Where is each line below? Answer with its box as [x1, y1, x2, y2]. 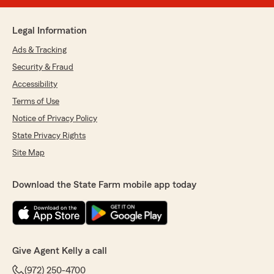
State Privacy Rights [12, 131, 86, 140]
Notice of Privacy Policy [12, 114, 97, 123]
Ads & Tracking [12, 46, 67, 54]
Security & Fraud [12, 63, 73, 72]
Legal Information [12, 26, 87, 35]
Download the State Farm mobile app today [12, 180, 196, 190]
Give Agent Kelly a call [12, 246, 107, 256]
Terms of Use [12, 97, 59, 106]
